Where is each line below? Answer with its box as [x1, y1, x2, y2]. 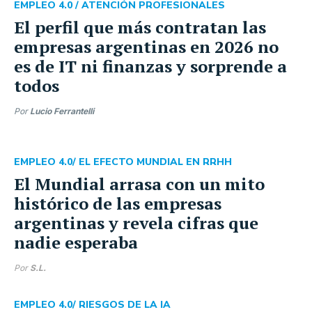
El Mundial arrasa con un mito [14, 172, 265, 195]
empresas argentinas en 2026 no [14, 35, 279, 58]
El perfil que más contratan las [14, 15, 266, 38]
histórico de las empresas [14, 192, 221, 214]
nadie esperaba [14, 231, 138, 253]
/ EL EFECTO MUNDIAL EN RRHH [72, 155, 232, 169]
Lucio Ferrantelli [30, 105, 94, 116]
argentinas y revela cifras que [14, 211, 258, 234]
